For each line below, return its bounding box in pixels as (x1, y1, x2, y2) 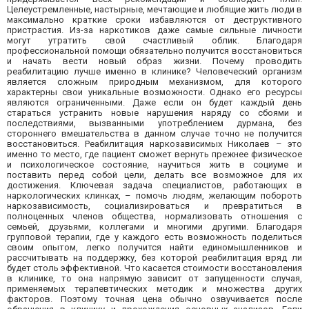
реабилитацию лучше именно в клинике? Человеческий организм (7, 66, 302, 77)
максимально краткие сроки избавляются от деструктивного (7, 14, 302, 26)
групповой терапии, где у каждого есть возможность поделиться (7, 232, 302, 243)
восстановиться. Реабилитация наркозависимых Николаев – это (7, 139, 302, 150)
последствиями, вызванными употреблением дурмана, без (7, 118, 302, 129)
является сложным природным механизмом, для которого (7, 77, 302, 88)
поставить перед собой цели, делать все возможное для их (7, 170, 302, 181)
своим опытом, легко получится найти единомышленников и (7, 242, 302, 253)
